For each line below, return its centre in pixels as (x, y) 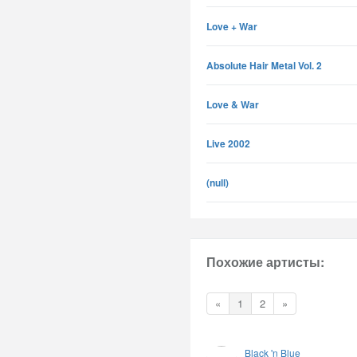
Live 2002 (228, 143)
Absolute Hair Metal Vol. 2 (264, 65)
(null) (218, 182)
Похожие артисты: (265, 262)
